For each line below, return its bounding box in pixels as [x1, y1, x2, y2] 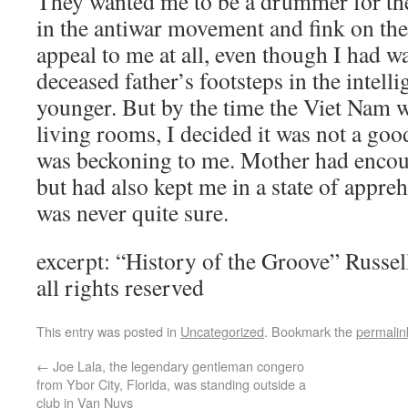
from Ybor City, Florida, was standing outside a [36, 374, 306, 393]
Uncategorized [180, 321, 264, 341]
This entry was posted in [36, 321, 180, 341]
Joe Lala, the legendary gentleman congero [49, 356, 304, 375]
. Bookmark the [264, 321, 356, 341]
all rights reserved [36, 271, 204, 302]
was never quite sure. [36, 197, 229, 228]
